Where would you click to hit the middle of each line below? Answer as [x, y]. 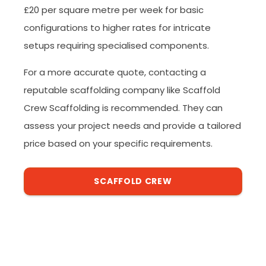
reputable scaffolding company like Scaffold [122, 90]
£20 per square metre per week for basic [114, 10]
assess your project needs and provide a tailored [132, 126]
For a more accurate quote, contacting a [115, 72]
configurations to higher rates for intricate [117, 28]
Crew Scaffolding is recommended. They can [123, 108]
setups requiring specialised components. [116, 46]
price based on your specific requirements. [118, 144]
